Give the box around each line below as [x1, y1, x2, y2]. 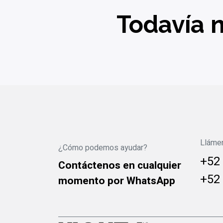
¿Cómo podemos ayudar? [58, 142, 147, 154]
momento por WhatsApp [58, 173, 175, 189]
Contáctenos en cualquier [58, 158, 181, 174]
